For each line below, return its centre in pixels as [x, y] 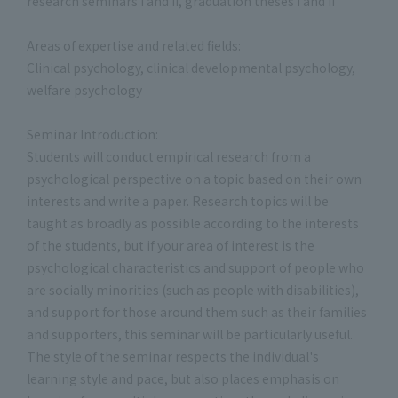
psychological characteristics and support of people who [195, 267]
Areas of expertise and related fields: [134, 45]
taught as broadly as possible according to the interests [193, 223]
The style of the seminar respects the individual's [173, 356]
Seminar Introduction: [92, 134]
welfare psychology [84, 90]
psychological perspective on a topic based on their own [194, 179]
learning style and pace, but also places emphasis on [183, 378]
